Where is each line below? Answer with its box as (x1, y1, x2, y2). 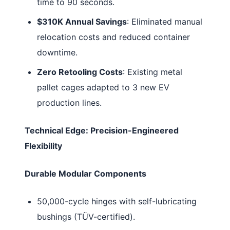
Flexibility (25, 140, 62, 151)
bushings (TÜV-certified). (37, 211, 135, 222)
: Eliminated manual (127, 16, 202, 27)
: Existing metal (123, 66, 182, 77)
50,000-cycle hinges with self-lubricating (37, 196, 197, 206)
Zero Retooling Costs (37, 66, 123, 77)
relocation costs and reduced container (37, 31, 190, 42)
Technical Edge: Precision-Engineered (25, 125, 179, 136)
